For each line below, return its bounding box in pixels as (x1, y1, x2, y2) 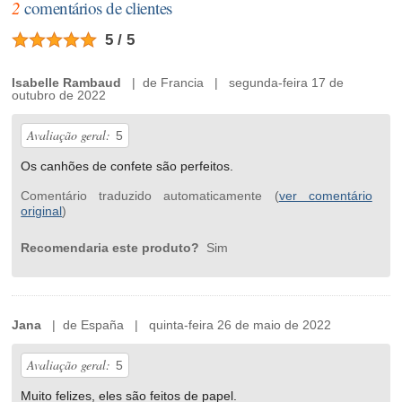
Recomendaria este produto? (21, 240, 204, 256)
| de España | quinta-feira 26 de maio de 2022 (41, 318, 332, 333)
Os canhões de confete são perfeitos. (21, 159, 234, 174)
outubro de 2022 (12, 88, 107, 103)
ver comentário (278, 188, 372, 204)
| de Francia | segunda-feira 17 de (121, 75, 345, 91)
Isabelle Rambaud (12, 75, 122, 91)
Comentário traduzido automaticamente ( (21, 188, 279, 204)
